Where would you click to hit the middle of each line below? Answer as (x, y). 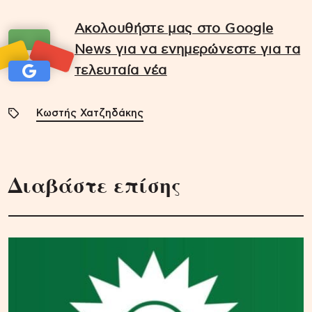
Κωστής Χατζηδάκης (90, 114)
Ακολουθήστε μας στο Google (174, 29)
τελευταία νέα (121, 70)
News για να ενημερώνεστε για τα (188, 49)
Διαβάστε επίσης (95, 185)
